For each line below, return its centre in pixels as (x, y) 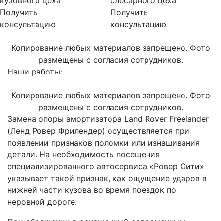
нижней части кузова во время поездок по (92, 190)
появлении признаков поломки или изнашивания (104, 143)
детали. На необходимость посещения (84, 155)
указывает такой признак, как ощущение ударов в (107, 178)
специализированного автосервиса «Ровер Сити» (106, 166)
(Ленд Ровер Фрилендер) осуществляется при (98, 131)
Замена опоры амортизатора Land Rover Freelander (108, 119)
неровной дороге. (42, 202)
